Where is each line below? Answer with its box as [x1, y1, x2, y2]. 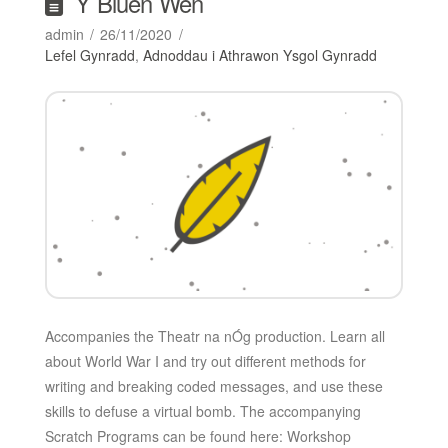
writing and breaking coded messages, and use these [44, 376, 383, 397]
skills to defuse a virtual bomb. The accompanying [44, 401, 361, 422]
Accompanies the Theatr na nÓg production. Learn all [44, 326, 385, 347]
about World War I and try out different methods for [44, 351, 366, 372]
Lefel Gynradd [44, 44, 135, 65]
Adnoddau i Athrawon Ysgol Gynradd [142, 44, 377, 65]
